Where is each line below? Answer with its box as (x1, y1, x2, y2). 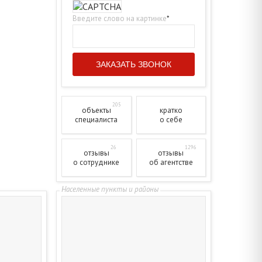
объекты (81, 105, 111, 115)
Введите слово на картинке (73, 13, 167, 24)
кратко (159, 105, 182, 115)
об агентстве (149, 157, 193, 167)
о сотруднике (73, 157, 120, 167)
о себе (159, 114, 182, 125)
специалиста (75, 114, 118, 125)
